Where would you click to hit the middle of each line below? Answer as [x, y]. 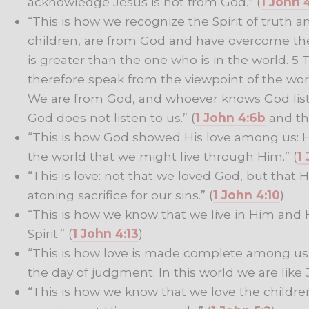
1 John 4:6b [230, 117]
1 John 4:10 [247, 195]
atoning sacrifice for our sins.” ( [120, 195]
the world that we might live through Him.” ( [162, 156]
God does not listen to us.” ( [111, 117]
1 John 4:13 [106, 233]
